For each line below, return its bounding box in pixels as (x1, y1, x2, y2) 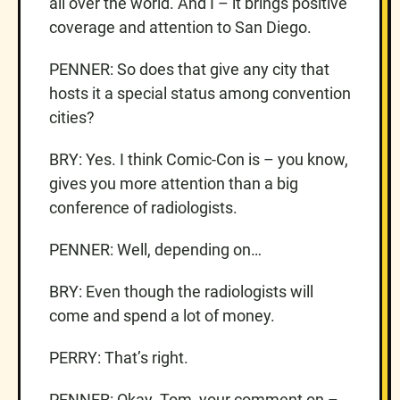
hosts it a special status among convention (49, 83, 351, 103)
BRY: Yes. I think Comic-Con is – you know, (49, 149, 348, 169)
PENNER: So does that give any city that (49, 59, 329, 79)
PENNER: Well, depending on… (49, 239, 262, 259)
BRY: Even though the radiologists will (49, 281, 313, 301)
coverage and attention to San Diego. (49, 17, 312, 37)
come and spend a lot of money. (49, 305, 275, 325)
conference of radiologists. (49, 197, 237, 217)
